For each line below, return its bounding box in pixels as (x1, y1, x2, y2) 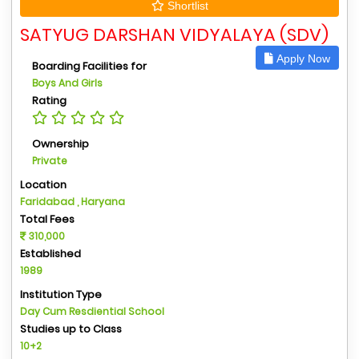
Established (20, 246, 81, 262)
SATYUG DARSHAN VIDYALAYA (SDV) (20, 22, 329, 48)
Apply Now (273, 52, 330, 66)
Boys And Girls (32, 76, 103, 91)
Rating (32, 93, 67, 109)
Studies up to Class (20, 321, 122, 337)
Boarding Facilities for (32, 58, 147, 75)
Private (32, 154, 67, 168)
